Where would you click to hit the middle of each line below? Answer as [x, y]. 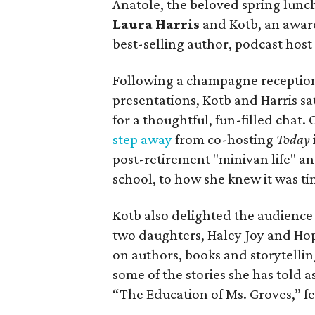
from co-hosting [224, 139]
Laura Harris [156, 24]
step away [142, 139]
